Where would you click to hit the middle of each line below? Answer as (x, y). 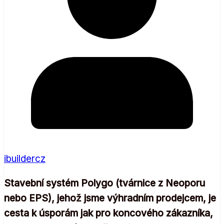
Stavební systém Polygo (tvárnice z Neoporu (104, 183)
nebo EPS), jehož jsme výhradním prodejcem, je (110, 198)
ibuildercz (25, 158)
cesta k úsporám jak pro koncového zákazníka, (108, 213)
